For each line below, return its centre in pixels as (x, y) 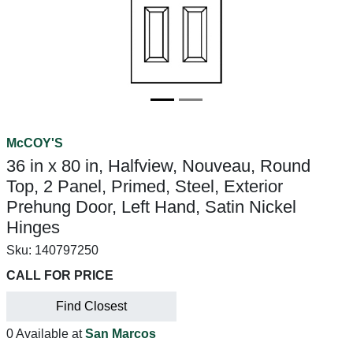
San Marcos (121, 334)
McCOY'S (35, 143)
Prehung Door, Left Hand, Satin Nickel (151, 207)
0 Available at (46, 334)
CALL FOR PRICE (60, 275)
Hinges (33, 227)
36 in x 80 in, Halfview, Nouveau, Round (158, 166)
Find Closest (91, 306)
